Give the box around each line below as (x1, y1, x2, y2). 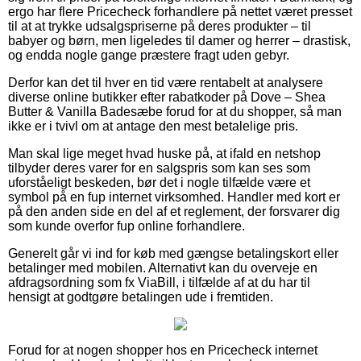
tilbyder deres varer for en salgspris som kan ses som (8, 160, 310, 175)
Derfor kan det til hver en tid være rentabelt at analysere (8, 75, 323, 89)
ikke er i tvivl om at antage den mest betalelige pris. (8, 118, 298, 133)
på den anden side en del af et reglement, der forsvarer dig (8, 204, 340, 218)
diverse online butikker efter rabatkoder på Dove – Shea (8, 89, 326, 104)
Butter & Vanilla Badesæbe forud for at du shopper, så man (8, 104, 342, 118)
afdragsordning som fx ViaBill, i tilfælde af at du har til (8, 275, 310, 289)
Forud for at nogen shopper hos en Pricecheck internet (8, 342, 317, 357)
